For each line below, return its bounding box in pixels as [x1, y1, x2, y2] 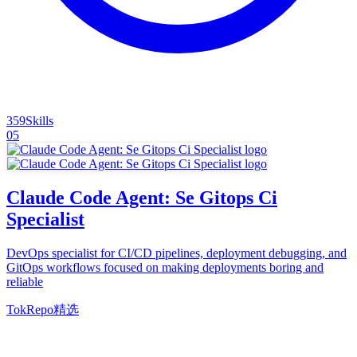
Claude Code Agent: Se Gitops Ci [6, 186, 277, 208]
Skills [25, 114, 53, 128]
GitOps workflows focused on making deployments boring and [6, 260, 324, 274]
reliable [6, 274, 43, 288]
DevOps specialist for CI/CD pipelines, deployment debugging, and [6, 245, 347, 260]
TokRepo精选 [6, 302, 79, 316]
